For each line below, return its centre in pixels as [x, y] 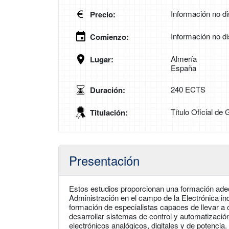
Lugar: [102, 59]
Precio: [103, 14]
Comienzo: [109, 37]
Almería [184, 59]
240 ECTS [188, 89]
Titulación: [109, 112]
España [184, 68]
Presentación [104, 160]
